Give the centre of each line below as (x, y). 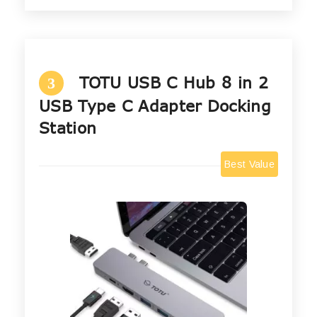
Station (68, 128)
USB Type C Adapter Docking (155, 106)
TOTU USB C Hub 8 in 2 (173, 82)
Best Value (249, 165)
